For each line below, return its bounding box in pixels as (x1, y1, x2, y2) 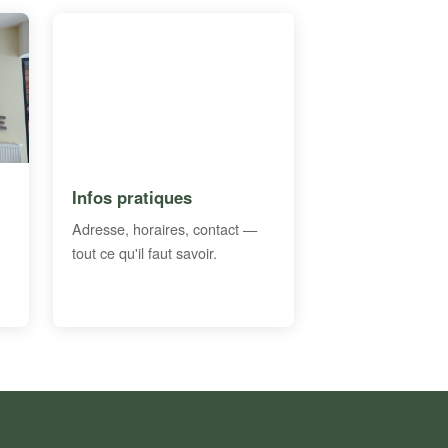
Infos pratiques (72, 184, 193, 209)
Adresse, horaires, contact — (72, 217, 258, 239)
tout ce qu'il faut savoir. (72, 241, 218, 263)
